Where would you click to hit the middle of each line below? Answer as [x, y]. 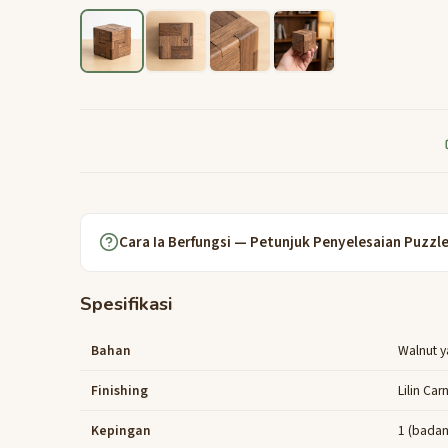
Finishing [120, 390]
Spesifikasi [126, 303]
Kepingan [121, 430]
